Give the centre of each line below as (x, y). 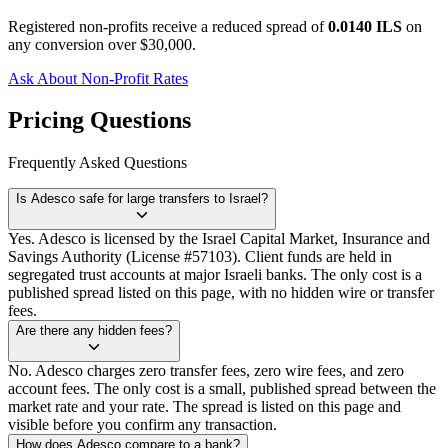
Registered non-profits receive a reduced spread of (168, 26)
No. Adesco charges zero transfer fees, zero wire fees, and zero (206, 371)
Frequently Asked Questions (97, 163)
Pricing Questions (99, 120)
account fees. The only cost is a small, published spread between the (222, 389)
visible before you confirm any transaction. (142, 425)
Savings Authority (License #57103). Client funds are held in (200, 257)
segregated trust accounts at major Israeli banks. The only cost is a (215, 275)
